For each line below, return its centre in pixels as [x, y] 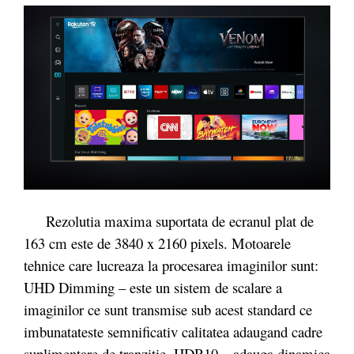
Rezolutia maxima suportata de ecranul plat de [169, 220]
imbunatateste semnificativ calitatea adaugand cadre [173, 331]
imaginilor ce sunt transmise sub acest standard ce [168, 309]
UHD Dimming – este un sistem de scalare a [153, 287]
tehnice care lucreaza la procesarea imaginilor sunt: [171, 265]
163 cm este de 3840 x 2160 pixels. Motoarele [157, 243]
